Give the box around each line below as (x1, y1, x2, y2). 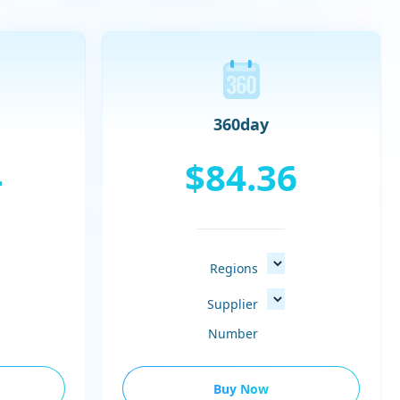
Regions (210, 259, 259, 277)
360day (213, 113, 270, 136)
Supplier (207, 295, 259, 312)
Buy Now (213, 380, 270, 398)
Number (208, 325, 259, 343)
